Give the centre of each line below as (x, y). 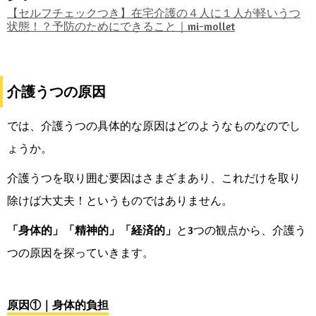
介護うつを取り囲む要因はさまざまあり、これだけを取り (154, 178)
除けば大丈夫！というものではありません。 (120, 201)
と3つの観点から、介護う (241, 230)
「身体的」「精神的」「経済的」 (92, 230)
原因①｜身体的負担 (58, 305)
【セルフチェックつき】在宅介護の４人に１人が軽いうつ (154, 13)
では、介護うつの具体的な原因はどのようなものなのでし (154, 126)
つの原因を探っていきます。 (80, 253)
